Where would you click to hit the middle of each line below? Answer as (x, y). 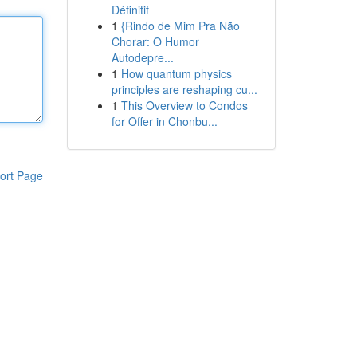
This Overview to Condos (184, 105)
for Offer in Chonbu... (164, 121)
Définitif (130, 10)
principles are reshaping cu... (184, 89)
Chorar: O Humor (155, 41)
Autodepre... (142, 57)
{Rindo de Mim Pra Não (180, 25)
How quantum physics (176, 73)
